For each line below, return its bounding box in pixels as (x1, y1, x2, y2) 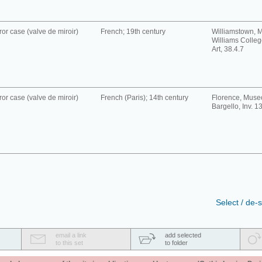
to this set (56, 239, 83, 246)
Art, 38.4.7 (212, 45, 244, 53)
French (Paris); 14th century (101, 94, 188, 102)
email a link (56, 232, 87, 239)
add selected (165, 232, 201, 239)
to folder (165, 239, 188, 246)
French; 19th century (101, 27, 166, 36)
